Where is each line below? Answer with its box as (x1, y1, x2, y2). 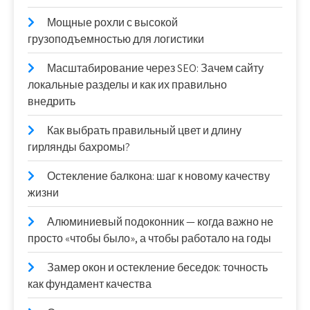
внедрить (28, 93, 75, 109)
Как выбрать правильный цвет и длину (47, 122, 241, 138)
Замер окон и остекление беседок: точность (47, 259, 268, 275)
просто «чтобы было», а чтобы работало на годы (28, 230, 271, 246)
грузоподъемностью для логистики (28, 31, 204, 46)
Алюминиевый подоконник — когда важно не (47, 214, 273, 229)
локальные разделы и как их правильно (28, 77, 227, 92)
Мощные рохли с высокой (47, 15, 178, 30)
